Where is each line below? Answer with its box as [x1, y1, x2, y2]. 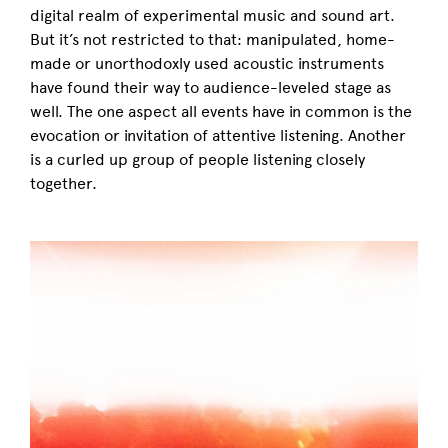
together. [30, 173, 97, 193]
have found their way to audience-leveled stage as [30, 77, 391, 97]
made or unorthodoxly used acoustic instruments [30, 53, 384, 73]
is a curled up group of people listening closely [30, 149, 365, 169]
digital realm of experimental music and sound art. [30, 5, 395, 25]
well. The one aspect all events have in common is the [30, 101, 412, 121]
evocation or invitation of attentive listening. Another [30, 125, 406, 145]
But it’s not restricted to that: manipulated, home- [30, 29, 395, 49]
